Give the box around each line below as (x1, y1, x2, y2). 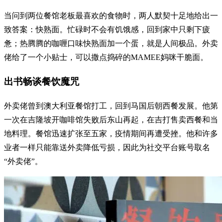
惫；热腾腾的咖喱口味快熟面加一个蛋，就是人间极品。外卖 (4, 39, 218, 48)
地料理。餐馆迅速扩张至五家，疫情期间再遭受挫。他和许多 (4, 129, 218, 138)
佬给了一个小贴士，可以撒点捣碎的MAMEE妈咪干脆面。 (4, 53, 208, 61)
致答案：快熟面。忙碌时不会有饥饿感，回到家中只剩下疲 (4, 25, 210, 34)
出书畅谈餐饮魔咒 (4, 76, 79, 87)
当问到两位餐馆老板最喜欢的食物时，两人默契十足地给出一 (4, 11, 218, 20)
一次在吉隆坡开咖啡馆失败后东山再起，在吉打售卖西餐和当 (4, 115, 218, 124)
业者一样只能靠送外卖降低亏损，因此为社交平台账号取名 (4, 143, 210, 152)
